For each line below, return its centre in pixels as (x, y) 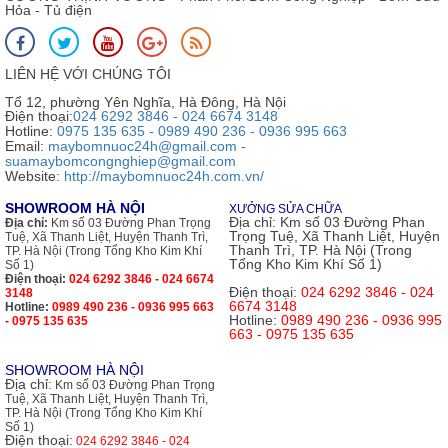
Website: (34, 176)
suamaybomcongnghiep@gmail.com (120, 161)
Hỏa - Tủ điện (48, 10)
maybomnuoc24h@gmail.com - (147, 146)
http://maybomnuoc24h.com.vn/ (164, 176)
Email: (26, 146)
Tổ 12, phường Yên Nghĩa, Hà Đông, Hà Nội (145, 102)
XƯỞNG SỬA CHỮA (285, 209)
